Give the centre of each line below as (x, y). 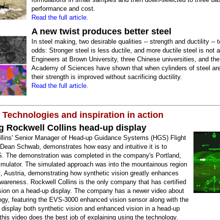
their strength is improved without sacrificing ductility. (107, 77)
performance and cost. (63, 9)
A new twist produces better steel (101, 31)
